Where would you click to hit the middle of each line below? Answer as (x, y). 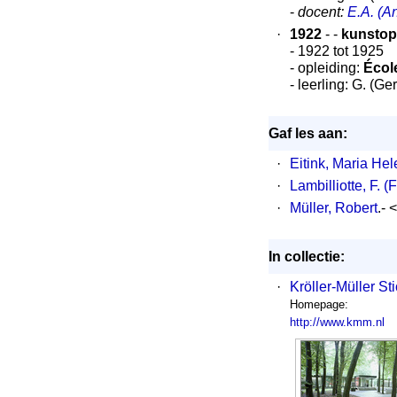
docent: (322, 12)
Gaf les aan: (307, 133)
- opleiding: (326, 68)
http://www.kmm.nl (337, 322)
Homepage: (319, 304)
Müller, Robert (333, 208)
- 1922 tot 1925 (336, 51)
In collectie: (306, 257)
